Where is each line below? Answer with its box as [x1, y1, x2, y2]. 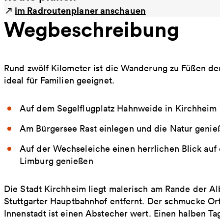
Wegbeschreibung [4, 16, 179, 42]
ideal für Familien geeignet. [4, 75, 117, 86]
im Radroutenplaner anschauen [15, 4, 146, 16]
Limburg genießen [20, 155, 93, 166]
